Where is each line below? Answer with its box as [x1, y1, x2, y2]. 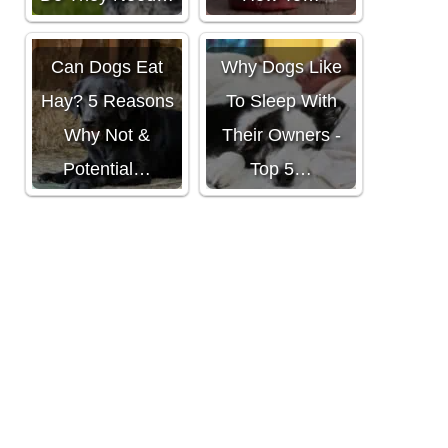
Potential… [63, 158, 151, 179]
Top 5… [250, 158, 312, 179]
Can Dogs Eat [51, 56, 163, 77]
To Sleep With [225, 90, 337, 111]
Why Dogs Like [220, 56, 342, 77]
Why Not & [64, 124, 150, 145]
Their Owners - [221, 124, 341, 145]
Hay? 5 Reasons [40, 90, 174, 111]
